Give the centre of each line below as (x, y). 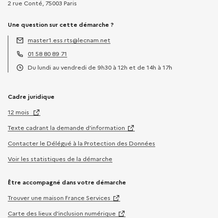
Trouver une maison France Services (59, 198)
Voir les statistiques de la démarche (60, 159)
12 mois (19, 112)
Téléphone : (32, 63)
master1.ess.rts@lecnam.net (69, 40)
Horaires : (29, 77)
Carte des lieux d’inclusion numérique (62, 213)
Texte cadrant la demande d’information (66, 128)
